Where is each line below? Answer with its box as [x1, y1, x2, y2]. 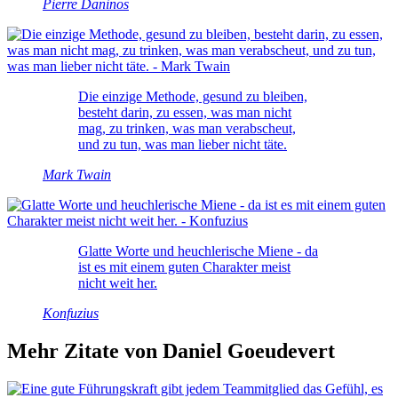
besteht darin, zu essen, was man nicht [78, 104, 291, 120]
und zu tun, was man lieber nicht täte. [78, 136, 287, 152]
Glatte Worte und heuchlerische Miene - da [78, 243, 318, 259]
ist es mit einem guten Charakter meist [78, 259, 291, 275]
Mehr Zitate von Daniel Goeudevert [7, 338, 335, 362]
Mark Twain [43, 166, 111, 182]
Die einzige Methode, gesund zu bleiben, [78, 88, 307, 104]
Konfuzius [43, 305, 99, 321]
